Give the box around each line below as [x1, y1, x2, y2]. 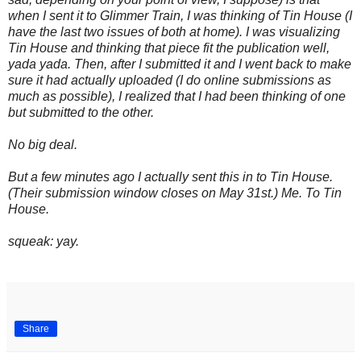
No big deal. [8, 137, 77, 151]
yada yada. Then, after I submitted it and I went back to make [8, 56, 351, 71]
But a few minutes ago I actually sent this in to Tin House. [8, 169, 333, 184]
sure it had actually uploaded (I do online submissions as [8, 73, 331, 87]
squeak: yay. [8, 234, 79, 248]
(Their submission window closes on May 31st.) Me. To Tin [8, 185, 342, 200]
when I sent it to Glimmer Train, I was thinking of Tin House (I [8, 8, 352, 23]
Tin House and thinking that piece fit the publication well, [8, 40, 330, 55]
